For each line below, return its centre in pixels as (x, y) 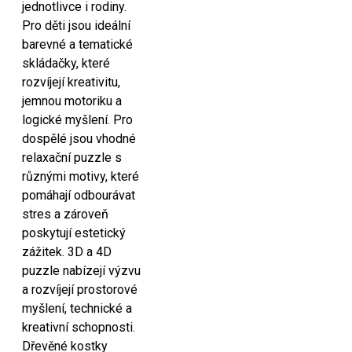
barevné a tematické (77, 44)
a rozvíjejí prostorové (80, 290)
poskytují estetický (74, 233)
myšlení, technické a (77, 308)
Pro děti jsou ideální (76, 26)
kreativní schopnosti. (79, 327)
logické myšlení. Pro (77, 120)
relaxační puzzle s (72, 158)
